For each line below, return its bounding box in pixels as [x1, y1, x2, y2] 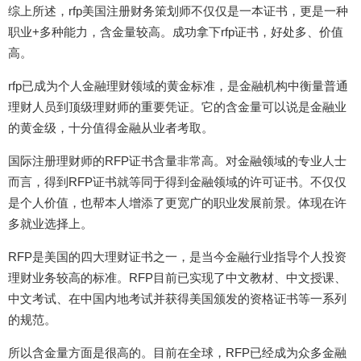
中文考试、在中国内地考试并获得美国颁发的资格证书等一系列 [8, 292, 346, 306]
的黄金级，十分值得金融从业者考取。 [8, 121, 214, 135]
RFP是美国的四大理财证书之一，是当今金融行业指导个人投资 [8, 250, 346, 264]
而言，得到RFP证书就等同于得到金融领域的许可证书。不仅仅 [8, 175, 346, 189]
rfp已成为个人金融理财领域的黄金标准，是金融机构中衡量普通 [8, 79, 348, 93]
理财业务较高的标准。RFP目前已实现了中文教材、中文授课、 [8, 271, 346, 285]
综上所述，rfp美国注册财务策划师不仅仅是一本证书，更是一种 [8, 4, 348, 19]
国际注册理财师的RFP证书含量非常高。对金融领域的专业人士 [8, 154, 346, 168]
